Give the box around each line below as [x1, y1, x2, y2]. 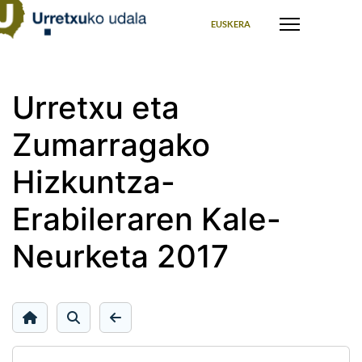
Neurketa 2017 [12, 238, 229, 275]
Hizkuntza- [12, 163, 175, 200]
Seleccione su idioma [167, 2, 282, 16]
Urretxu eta [12, 89, 179, 126]
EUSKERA [211, 19, 251, 29]
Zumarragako [12, 126, 210, 163]
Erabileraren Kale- [12, 200, 281, 238]
